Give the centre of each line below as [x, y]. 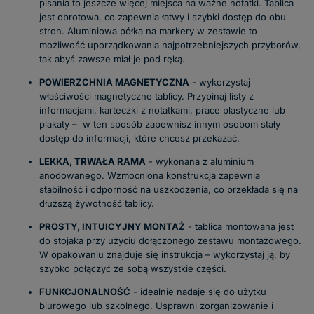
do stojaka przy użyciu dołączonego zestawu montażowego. [170, 241]
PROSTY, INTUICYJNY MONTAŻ [112, 227]
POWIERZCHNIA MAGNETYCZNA [114, 82]
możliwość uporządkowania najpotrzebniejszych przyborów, [170, 45]
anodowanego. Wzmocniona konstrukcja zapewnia [150, 176]
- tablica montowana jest [239, 227]
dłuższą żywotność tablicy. [97, 204]
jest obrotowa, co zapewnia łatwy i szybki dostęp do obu [163, 17]
